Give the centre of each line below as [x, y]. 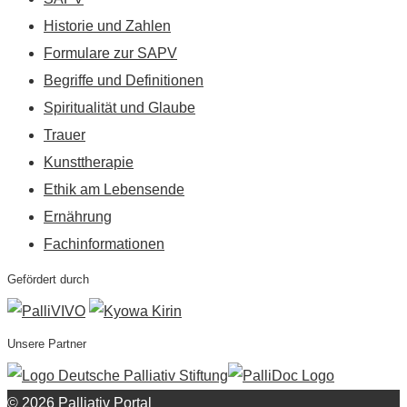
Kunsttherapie [89, 162]
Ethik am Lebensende [114, 189]
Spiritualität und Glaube [119, 107]
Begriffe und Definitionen [124, 80]
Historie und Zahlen [107, 25]
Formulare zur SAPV [110, 53]
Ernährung [78, 216]
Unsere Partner [47, 343]
